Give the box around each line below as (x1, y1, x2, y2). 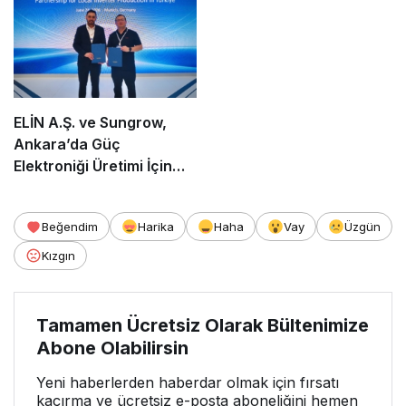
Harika (138, 219, 174, 235)
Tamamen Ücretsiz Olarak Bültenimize (36, 314, 369, 337)
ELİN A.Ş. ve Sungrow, (14, 113, 167, 132)
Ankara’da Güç (14, 135, 121, 154)
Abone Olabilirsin (36, 337, 188, 360)
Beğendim (42, 219, 98, 235)
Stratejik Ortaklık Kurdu (14, 179, 179, 198)
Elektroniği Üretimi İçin (14, 157, 172, 176)
